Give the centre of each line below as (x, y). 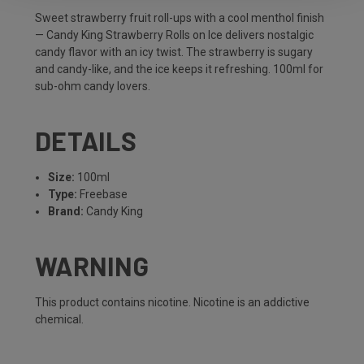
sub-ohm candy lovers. (93, 87)
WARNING (92, 266)
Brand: (66, 212)
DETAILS (86, 141)
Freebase (103, 195)
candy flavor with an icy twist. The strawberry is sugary (174, 52)
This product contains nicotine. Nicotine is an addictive (172, 303)
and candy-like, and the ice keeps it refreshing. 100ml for (179, 69)
